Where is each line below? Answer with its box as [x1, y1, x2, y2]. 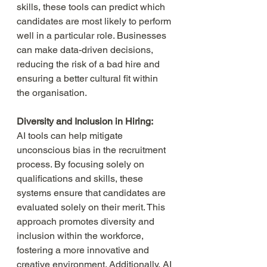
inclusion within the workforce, [17, 230, 146, 241]
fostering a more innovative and [17, 244, 151, 256]
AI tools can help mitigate [17, 130, 125, 141]
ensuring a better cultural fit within [17, 73, 160, 84]
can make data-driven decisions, [17, 44, 156, 55]
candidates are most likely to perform [17, 15, 173, 27]
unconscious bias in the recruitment [17, 144, 168, 156]
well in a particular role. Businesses [17, 30, 169, 41]
